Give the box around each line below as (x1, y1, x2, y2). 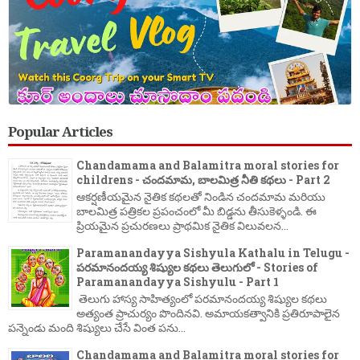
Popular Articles (8, 122, 112, 141)
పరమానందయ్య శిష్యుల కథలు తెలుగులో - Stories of (76, 260, 318, 276)
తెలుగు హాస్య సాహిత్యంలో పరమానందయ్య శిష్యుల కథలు (76, 290, 327, 306)
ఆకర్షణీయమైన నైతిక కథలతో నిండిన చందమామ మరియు (76, 189, 325, 205)
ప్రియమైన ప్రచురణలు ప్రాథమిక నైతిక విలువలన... (76, 218, 288, 234)
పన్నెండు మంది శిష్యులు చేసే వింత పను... (8, 319, 186, 335)
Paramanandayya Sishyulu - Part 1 (76, 274, 279, 290)
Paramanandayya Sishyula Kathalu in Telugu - (76, 245, 350, 261)
